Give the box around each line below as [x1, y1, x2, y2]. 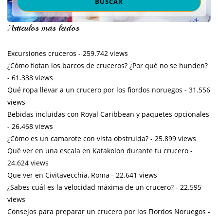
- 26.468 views [7, 121, 53, 131]
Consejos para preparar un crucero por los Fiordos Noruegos [7, 206, 206, 216]
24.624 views [7, 158, 49, 167]
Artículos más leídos [7, 22, 79, 33]
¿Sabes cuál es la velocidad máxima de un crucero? [7, 182, 174, 192]
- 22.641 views [109, 170, 157, 180]
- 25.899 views [148, 133, 196, 143]
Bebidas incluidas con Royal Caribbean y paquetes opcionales [7, 109, 209, 119]
